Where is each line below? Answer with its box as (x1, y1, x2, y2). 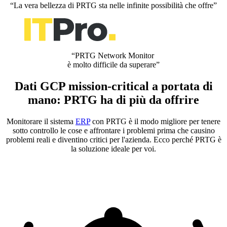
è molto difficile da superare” (67, 60, 160, 69)
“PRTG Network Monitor (71, 51, 156, 60)
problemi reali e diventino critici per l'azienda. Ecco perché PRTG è (6, 135, 221, 144)
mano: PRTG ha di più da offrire (28, 93, 199, 106)
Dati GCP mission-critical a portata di (14, 79, 213, 93)
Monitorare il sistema (7, 117, 75, 126)
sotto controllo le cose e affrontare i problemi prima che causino (12, 126, 215, 135)
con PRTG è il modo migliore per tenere (90, 117, 220, 126)
